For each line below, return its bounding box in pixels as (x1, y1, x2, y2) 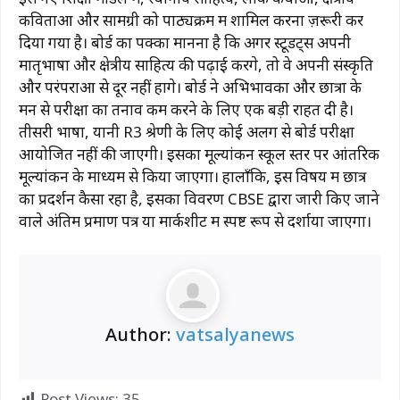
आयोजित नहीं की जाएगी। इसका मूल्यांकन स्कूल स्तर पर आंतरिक (19, 143, 379, 164)
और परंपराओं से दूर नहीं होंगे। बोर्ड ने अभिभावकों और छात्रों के (19, 76, 362, 97)
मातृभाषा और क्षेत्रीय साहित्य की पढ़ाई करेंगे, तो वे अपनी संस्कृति (19, 54, 373, 75)
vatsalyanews (176, 322, 295, 347)
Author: (105, 322, 176, 347)
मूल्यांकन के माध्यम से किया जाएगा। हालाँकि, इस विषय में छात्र (19, 165, 366, 187)
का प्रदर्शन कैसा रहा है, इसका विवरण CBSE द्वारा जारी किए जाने (19, 187, 379, 209)
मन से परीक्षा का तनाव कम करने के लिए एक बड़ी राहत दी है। (19, 98, 354, 120)
